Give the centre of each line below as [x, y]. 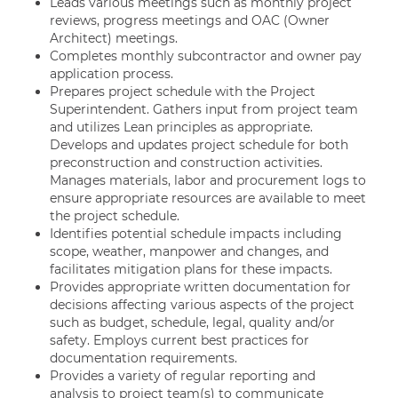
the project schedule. [115, 216]
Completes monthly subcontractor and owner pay [206, 56]
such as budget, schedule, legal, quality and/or [192, 322]
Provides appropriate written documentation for [200, 287]
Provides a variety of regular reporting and [183, 376]
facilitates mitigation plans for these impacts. [191, 269]
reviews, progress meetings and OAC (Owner [190, 20]
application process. [111, 74]
